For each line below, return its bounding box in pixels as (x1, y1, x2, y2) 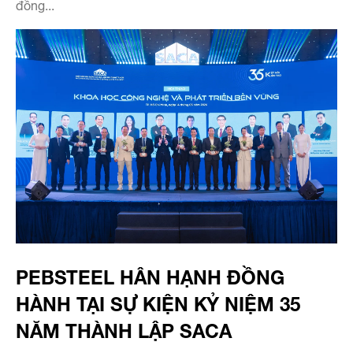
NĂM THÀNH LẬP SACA (16, 310, 232, 347)
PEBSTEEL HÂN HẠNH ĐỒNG (16, 257, 284, 293)
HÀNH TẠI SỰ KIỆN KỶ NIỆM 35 (16, 284, 300, 320)
